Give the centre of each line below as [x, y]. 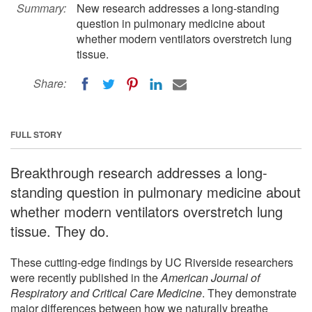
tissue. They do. [60, 231]
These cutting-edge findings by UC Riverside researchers [152, 262]
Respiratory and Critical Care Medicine [106, 292]
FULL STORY [36, 134]
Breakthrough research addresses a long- [139, 172]
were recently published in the [86, 277]
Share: [50, 83]
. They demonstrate [249, 292]
